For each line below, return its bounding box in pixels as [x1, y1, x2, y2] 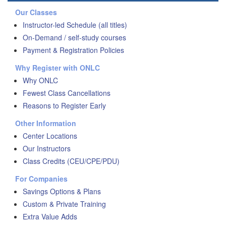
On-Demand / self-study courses [23, 32, 126, 42]
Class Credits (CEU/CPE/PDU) [23, 156, 120, 166]
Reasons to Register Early [23, 100, 106, 110]
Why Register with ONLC [15, 63, 100, 73]
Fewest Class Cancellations [23, 88, 110, 98]
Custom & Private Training [23, 199, 106, 209]
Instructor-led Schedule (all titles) [23, 20, 127, 30]
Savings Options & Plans [23, 186, 101, 196]
